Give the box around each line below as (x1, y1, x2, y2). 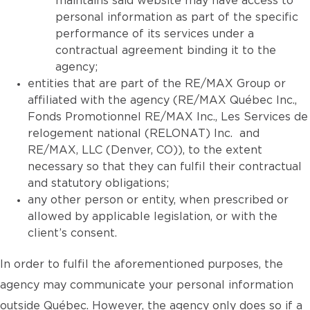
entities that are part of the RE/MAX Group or (28, 78, 286, 89)
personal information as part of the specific (55, 12, 298, 23)
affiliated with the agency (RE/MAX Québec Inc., (28, 95, 297, 106)
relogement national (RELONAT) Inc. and (28, 128, 259, 139)
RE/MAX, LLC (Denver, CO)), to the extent (28, 145, 262, 156)
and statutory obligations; (28, 178, 169, 189)
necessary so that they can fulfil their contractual (28, 161, 302, 172)
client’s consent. (28, 228, 117, 239)
